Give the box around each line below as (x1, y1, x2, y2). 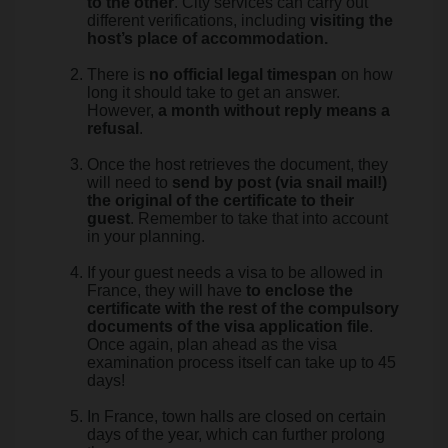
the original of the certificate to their (87, 192, 354, 209)
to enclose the (246, 282, 353, 299)
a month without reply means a (158, 102, 390, 119)
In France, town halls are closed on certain (87, 408, 386, 425)
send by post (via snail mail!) (172, 174, 387, 191)
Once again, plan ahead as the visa (87, 336, 337, 353)
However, (87, 102, 158, 119)
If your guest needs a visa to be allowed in (87, 264, 383, 281)
